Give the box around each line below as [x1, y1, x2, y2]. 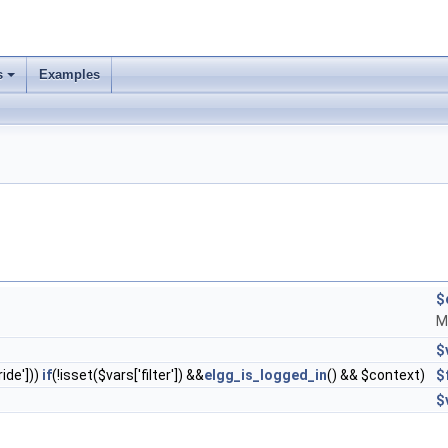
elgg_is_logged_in [204, 367, 327, 383]
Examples [39, 67, 100, 82]
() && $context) [327, 367, 428, 383]
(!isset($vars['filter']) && [52, 367, 204, 383]
